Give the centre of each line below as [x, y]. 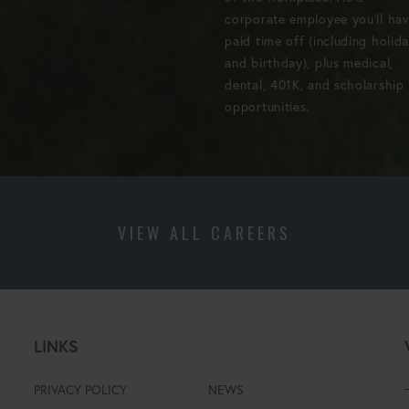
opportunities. [267, 106]
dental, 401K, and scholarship [315, 84]
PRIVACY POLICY [81, 389]
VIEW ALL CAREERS [204, 232]
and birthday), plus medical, [309, 63]
